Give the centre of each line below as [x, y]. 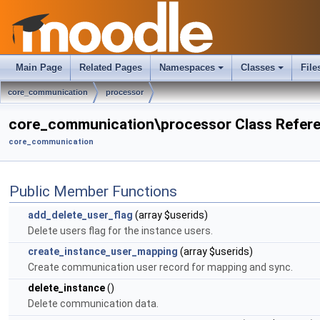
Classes [258, 67]
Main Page [39, 67]
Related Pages [111, 67]
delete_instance [66, 288]
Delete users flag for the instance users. [120, 231]
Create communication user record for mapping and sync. [160, 267]
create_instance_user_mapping [103, 251]
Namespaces [187, 67]
